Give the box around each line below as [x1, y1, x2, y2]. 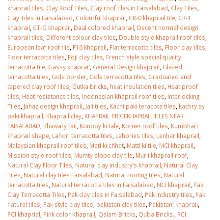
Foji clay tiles [68, 53, 103, 61]
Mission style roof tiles [7, 151, 71, 160]
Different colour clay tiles [46, 33, 116, 42]
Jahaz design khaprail [24, 102, 82, 110]
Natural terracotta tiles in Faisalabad [52, 181, 154, 189]
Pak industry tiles [145, 191, 192, 199]
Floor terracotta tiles [7, 53, 65, 61]
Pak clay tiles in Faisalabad [68, 191, 142, 199]
